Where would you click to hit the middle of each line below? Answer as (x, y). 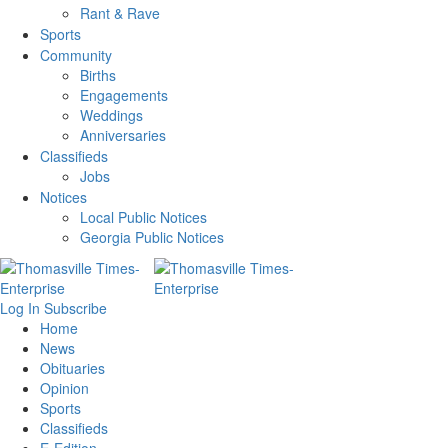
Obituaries (72, 368)
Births (98, 75)
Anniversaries (123, 135)
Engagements (124, 95)
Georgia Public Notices (152, 237)
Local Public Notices (143, 217)
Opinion (64, 388)
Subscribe (75, 308)
